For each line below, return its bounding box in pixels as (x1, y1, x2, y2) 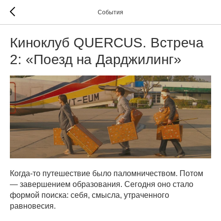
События (98, 9, 123, 16)
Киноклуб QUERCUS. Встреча (10, 35, 204, 50)
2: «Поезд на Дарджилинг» (10, 52, 182, 67)
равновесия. (10, 202, 56, 211)
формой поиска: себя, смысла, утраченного (10, 191, 169, 200)
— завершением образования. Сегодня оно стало (10, 180, 193, 189)
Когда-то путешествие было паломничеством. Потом (10, 169, 203, 178)
